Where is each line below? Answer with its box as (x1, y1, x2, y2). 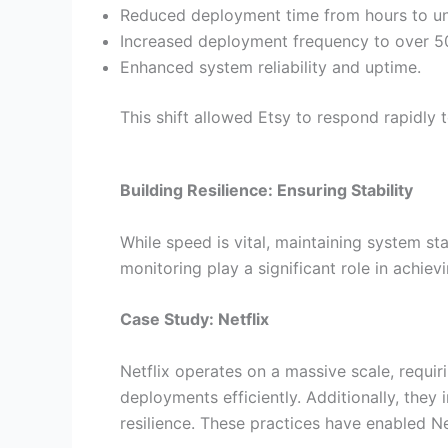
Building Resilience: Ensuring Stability (120, 180, 413, 201)
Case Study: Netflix (120, 309, 269, 330)
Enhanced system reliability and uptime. (120, 56, 421, 77)
